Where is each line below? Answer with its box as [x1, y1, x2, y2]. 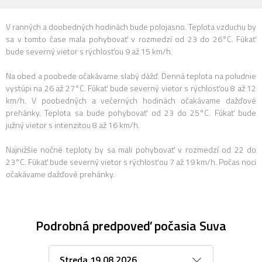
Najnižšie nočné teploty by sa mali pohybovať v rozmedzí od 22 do [6, 143, 256, 156]
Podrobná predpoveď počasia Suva [36, 216, 226, 236]
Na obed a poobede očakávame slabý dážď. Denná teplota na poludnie [6, 70, 256, 82]
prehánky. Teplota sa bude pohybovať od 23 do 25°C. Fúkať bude [6, 106, 256, 119]
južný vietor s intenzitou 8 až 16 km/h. [6, 119, 140, 131]
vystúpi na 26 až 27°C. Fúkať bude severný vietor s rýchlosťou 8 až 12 [6, 82, 256, 94]
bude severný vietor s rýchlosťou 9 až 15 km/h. [6, 45, 173, 57]
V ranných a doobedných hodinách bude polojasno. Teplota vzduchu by [6, 20, 256, 33]
